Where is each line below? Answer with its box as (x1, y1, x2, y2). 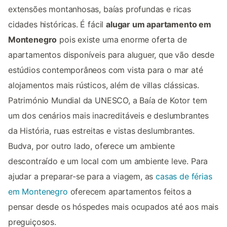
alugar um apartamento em (106, 19, 211, 30)
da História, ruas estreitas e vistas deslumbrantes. (8, 126, 195, 136)
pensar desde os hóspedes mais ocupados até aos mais (8, 202, 219, 212)
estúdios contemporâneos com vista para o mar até (8, 65, 203, 75)
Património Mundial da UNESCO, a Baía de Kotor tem (8, 95, 207, 106)
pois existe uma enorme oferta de (57, 34, 187, 45)
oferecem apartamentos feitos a (67, 186, 192, 197)
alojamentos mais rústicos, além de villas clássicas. (8, 80, 199, 91)
